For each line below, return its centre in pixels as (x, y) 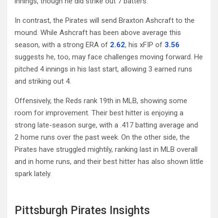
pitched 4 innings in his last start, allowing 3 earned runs (103, 69)
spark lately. (33, 173)
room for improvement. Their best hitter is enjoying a (99, 113)
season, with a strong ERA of (62, 45)
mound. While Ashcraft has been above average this (98, 32)
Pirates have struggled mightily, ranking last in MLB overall (106, 149)
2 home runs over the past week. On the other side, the (102, 137)
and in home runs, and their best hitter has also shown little (109, 161)
